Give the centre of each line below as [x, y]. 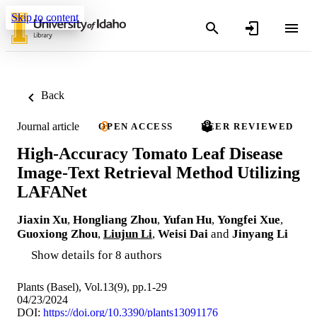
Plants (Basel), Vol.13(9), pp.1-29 [92, 287]
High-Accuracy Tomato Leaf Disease [150, 153]
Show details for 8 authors [97, 255]
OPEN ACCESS [136, 126]
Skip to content [45, 17]
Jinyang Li [260, 234]
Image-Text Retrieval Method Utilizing [158, 172]
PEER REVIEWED [248, 126]
